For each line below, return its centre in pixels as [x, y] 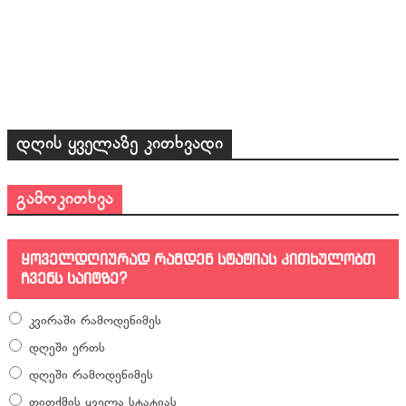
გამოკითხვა [65, 200]
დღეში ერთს [67, 349]
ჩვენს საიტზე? [74, 279]
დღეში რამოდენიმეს [91, 376]
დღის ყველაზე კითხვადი [120, 145]
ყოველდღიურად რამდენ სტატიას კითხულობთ [198, 260]
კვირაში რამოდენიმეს [95, 322]
